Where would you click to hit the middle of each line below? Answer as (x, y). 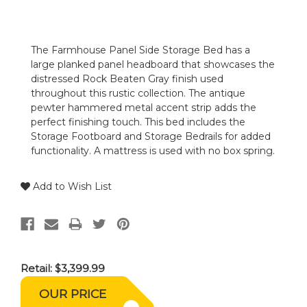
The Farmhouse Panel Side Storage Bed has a (140, 50)
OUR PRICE (73, 294)
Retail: (38, 269)
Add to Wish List (71, 187)
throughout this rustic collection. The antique (138, 94)
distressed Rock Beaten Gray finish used (127, 79)
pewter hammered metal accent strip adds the (144, 108)
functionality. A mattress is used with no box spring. (153, 151)
